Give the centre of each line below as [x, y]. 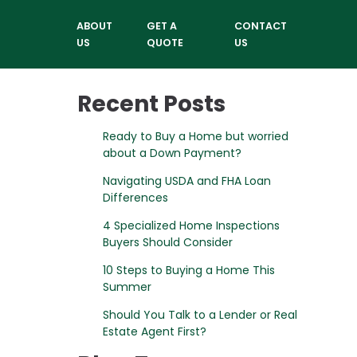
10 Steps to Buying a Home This [188, 270]
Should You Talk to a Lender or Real [200, 315]
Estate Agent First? [154, 331]
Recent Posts [151, 104]
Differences [135, 198]
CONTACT [261, 26]
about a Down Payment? [172, 153]
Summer [127, 287]
